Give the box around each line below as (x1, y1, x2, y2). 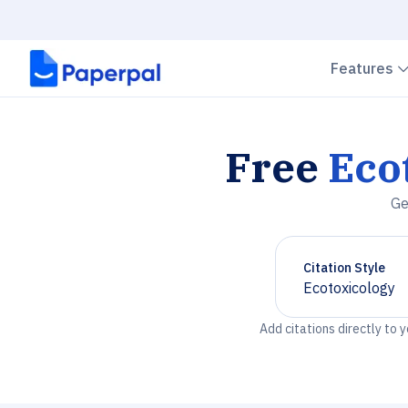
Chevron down (302, 286, 396, 305)
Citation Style (303, 260, 385, 276)
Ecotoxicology (303, 279, 395, 297)
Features (331, 59, 397, 77)
